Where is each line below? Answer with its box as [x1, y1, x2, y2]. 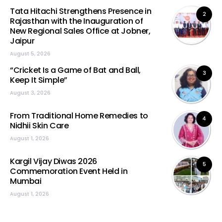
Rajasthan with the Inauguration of [10, 15, 143, 27]
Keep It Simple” [10, 74, 67, 86]
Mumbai [10, 175, 42, 187]
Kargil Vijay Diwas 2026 [10, 156, 97, 167]
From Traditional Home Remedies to [10, 110, 148, 121]
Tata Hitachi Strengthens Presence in [10, 5, 152, 17]
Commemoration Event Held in [10, 166, 128, 177]
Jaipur [10, 35, 35, 47]
